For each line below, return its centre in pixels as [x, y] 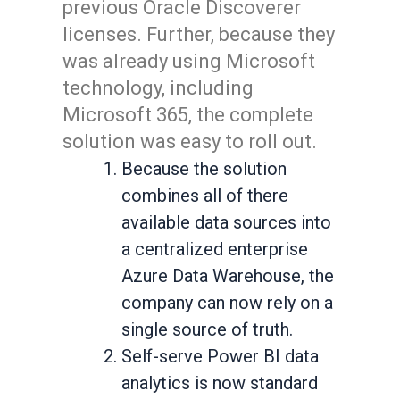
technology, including [158, 88]
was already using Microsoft [189, 61]
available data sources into [226, 222]
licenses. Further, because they [199, 34]
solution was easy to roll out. [190, 142]
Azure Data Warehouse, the [228, 276]
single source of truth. [207, 329]
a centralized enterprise [215, 249]
